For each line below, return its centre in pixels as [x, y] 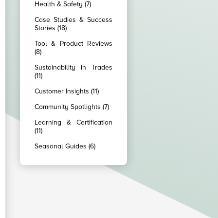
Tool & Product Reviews [73, 44]
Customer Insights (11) [67, 91]
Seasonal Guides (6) [65, 146]
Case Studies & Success [73, 20]
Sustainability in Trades [73, 67]
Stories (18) [51, 28]
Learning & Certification [73, 122]
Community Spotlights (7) [72, 107]
